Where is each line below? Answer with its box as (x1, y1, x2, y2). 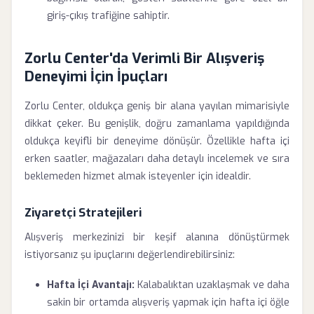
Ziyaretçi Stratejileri (25, 205, 142, 220)
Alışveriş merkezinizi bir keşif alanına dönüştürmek (25, 231, 289, 244)
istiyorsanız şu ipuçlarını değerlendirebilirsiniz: (25, 248, 235, 261)
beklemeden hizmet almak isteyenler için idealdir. (25, 170, 251, 183)
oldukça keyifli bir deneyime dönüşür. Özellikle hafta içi (25, 135, 289, 148)
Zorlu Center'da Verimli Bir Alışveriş (25, 49, 264, 68)
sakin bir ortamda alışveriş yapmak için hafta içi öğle (47, 296, 289, 309)
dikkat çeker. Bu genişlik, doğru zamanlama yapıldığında (25, 117, 289, 130)
